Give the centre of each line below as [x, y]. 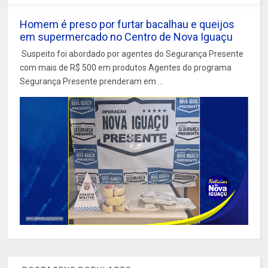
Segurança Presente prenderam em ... [92, 81]
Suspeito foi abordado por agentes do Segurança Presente [132, 54]
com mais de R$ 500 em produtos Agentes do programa [126, 67]
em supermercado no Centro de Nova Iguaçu [127, 36]
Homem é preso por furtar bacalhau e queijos [127, 24]
